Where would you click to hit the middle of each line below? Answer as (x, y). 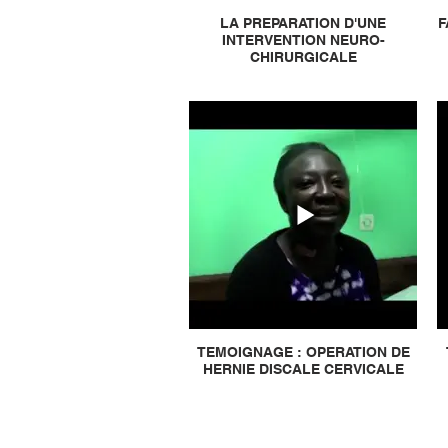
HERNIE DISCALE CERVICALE (303, 369)
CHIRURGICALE (303, 57)
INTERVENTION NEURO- (303, 40)
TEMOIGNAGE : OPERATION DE (303, 352)
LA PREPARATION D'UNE (303, 23)
